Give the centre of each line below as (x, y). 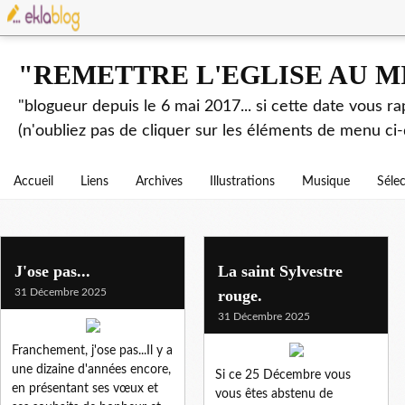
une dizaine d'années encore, (91, 369)
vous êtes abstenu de (274, 394)
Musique (326, 182)
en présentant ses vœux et (85, 388)
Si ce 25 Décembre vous (283, 375)
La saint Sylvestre (280, 271)
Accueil (33, 182)
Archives (159, 182)
